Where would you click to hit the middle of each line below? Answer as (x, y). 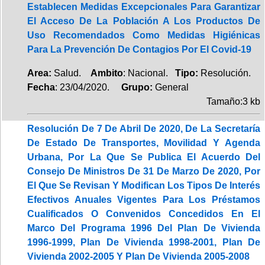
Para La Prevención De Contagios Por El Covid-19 (139, 49)
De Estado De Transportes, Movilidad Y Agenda (144, 143)
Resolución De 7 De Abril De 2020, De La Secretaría (144, 128)
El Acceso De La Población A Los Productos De (144, 21)
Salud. (71, 73)
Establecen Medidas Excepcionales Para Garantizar (144, 7)
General (172, 87)
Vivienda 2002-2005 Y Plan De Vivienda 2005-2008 (138, 256)
